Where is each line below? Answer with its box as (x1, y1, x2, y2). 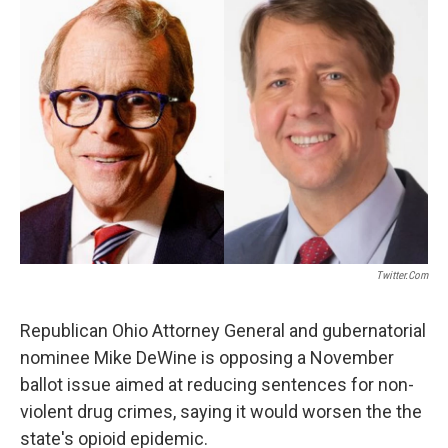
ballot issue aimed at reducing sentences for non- (20, 373, 414, 395)
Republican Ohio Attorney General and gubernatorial (20, 319, 426, 341)
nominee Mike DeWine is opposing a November (20, 346, 394, 368)
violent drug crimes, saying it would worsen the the (20, 400, 422, 422)
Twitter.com (376, 268, 428, 282)
